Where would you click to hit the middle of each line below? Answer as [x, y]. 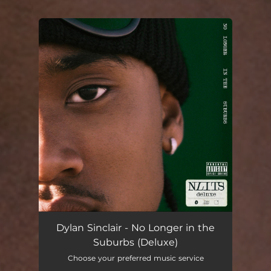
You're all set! [101, 48]
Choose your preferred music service [135, 258]
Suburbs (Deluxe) [135, 242]
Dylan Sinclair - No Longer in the [135, 228]
